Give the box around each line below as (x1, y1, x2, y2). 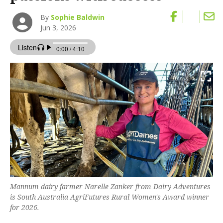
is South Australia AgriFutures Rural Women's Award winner (10, 192, 209, 202)
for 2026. (10, 202, 39, 212)
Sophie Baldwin (51, 12, 105, 22)
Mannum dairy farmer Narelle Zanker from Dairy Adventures (10, 181, 211, 191)
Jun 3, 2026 (40, 23, 77, 33)
